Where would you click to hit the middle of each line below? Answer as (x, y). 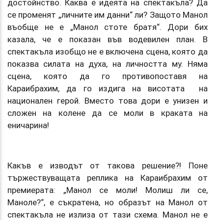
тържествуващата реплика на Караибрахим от (108, 178)
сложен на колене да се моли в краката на (108, 113)
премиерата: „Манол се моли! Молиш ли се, (108, 190)
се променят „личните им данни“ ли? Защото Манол (108, 14)
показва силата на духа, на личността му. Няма (108, 64)
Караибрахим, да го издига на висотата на (108, 88)
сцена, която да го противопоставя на (108, 76)
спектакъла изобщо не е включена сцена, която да (108, 51)
